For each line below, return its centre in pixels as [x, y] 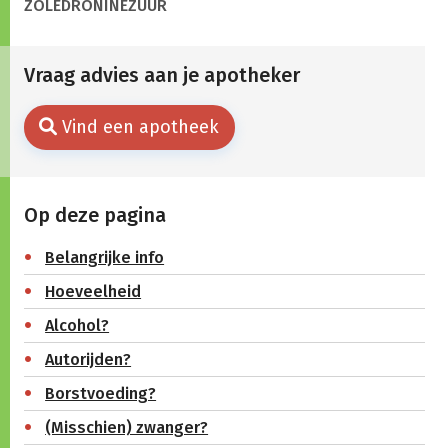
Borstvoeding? [101, 393]
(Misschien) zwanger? [127, 427]
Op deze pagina [94, 214]
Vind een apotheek [140, 127]
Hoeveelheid [93, 291]
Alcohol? [77, 325]
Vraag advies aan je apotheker [161, 75]
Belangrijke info [105, 257]
